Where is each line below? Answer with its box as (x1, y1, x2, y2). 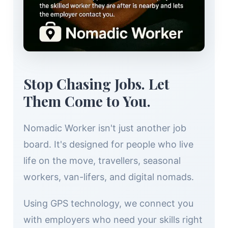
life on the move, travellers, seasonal (23, 155, 181, 166)
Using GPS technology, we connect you (23, 197, 193, 209)
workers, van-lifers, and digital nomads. (23, 171, 194, 182)
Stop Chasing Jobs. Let (23, 74, 169, 93)
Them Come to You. (23, 91, 151, 110)
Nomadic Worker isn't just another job (23, 122, 186, 133)
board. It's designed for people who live (23, 138, 193, 150)
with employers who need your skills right (23, 214, 203, 225)
